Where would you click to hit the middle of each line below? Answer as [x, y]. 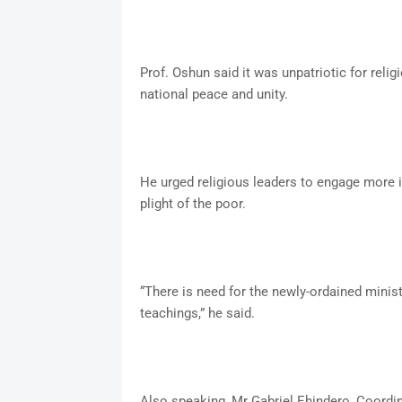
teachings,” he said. [197, 314]
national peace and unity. [214, 95]
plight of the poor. [192, 204]
